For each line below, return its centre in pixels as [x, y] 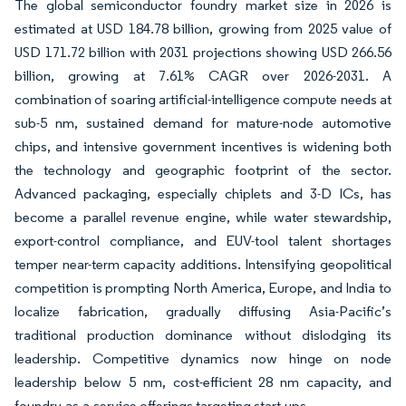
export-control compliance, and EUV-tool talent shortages [203, 241]
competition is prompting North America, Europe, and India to [203, 288]
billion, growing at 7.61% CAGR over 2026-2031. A [203, 76]
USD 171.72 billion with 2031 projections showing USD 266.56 [203, 52]
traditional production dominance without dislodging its [203, 335]
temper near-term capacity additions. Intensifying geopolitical [203, 264]
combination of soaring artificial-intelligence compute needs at [203, 99]
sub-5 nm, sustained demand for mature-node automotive [203, 123]
